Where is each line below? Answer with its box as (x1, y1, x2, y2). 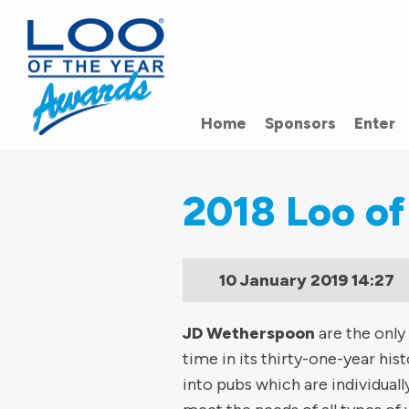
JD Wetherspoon (183, 323, 315, 343)
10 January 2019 (219, 270, 348, 290)
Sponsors (265, 114, 336, 132)
